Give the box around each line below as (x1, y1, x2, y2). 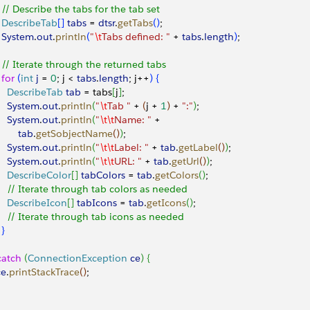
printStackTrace (9, 266, 80, 278)
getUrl (172, 155, 199, 167)
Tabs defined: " (102, 30, 170, 43)
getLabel (179, 141, 218, 154)
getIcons (147, 197, 186, 209)
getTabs (118, 17, 153, 29)
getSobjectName (36, 127, 113, 140)
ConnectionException (28, 252, 127, 264)
